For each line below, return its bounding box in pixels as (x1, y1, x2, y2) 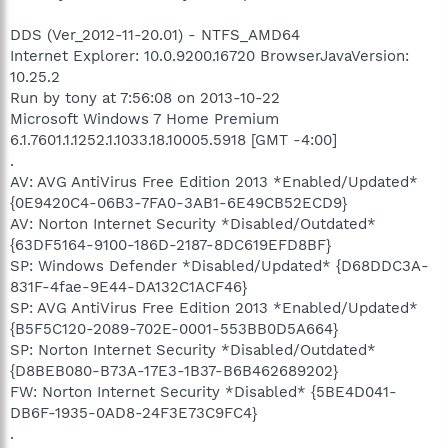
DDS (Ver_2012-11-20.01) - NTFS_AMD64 (10, 25, 300, 44)
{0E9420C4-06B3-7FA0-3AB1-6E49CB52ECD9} (10, 193, 347, 212)
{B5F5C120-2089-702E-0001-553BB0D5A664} (10, 319, 338, 338)
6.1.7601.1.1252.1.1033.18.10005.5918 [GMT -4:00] (10, 130, 337, 149)
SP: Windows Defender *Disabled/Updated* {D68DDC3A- (10, 256, 429, 275)
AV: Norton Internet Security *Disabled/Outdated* (10, 214, 376, 233)
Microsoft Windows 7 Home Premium (10, 109, 279, 128)
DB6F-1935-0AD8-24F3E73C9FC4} (10, 403, 257, 422)
